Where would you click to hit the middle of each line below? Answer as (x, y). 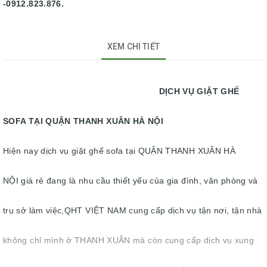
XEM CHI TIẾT (133, 46)
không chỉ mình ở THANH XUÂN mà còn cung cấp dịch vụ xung (129, 240)
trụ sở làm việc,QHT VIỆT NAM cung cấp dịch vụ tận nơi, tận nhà (133, 210)
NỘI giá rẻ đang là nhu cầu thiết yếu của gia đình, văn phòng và (131, 181)
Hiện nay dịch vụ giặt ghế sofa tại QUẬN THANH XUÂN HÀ (119, 151)
